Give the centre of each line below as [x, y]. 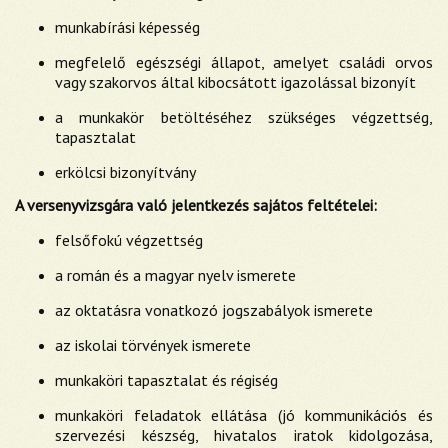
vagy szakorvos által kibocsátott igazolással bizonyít [235, 82]
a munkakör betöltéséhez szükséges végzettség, [244, 117]
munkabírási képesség [127, 27]
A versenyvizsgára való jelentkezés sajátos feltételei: [196, 205]
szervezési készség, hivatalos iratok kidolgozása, [244, 435]
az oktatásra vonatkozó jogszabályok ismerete [214, 310]
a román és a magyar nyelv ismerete [175, 275]
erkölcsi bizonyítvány [125, 172]
